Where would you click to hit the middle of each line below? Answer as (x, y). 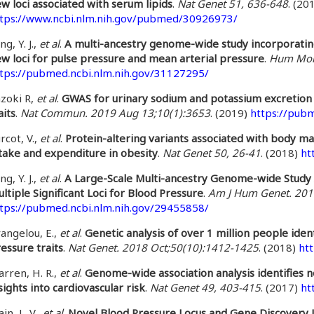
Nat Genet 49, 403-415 (205, 287)
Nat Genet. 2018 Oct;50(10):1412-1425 (163, 247)
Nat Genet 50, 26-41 (212, 153)
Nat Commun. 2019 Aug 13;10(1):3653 (115, 113)
